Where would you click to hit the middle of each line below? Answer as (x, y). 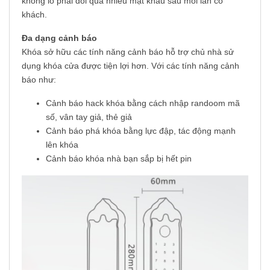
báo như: (39, 80)
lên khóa (62, 145)
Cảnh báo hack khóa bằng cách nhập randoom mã (143, 103)
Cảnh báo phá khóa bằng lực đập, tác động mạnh (141, 131)
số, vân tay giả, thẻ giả (89, 117)
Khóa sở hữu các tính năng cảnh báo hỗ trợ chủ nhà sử (128, 52)
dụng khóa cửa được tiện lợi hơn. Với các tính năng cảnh (130, 66)
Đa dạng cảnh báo (59, 38)
